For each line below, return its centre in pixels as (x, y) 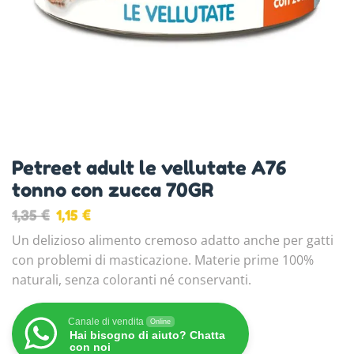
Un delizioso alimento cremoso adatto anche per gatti (173, 240)
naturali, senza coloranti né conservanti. (132, 279)
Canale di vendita (106, 321)
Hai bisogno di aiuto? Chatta (147, 335)
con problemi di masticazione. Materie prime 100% (163, 260)
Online (160, 321)
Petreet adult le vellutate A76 (149, 168)
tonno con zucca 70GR (113, 190)
